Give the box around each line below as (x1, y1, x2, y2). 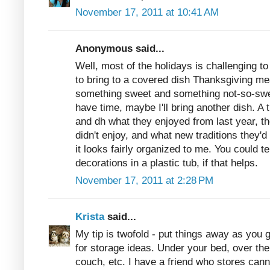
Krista (75, 210, 107, 222)
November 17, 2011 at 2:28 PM (75, 174, 213, 186)
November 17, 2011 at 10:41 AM (75, 6, 219, 18)
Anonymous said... (75, 42, 165, 54)
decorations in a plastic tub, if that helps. (75, 157, 258, 169)
